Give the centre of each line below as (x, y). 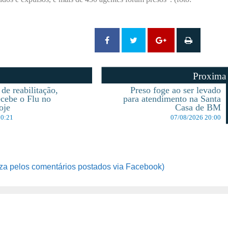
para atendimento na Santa (172, 98)
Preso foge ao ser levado (176, 90)
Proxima (210, 76)
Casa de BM (198, 107)
